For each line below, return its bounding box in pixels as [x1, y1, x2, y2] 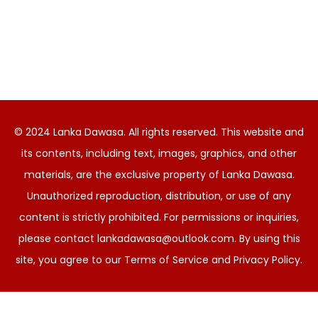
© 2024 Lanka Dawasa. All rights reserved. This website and [14, 125, 304, 139]
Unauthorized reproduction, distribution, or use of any [27, 189, 291, 203]
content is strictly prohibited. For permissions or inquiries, [19, 210, 299, 224]
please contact [18, 231, 97, 246]
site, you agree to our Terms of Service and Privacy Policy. [16, 253, 302, 267]
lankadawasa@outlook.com [97, 231, 234, 246]
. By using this [234, 231, 300, 246]
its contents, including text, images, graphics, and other [21, 146, 297, 160]
